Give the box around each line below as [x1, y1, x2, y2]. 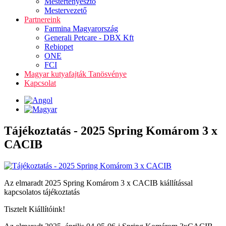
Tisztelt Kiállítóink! [4, 204, 65, 213]
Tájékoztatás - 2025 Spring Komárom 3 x [4, 124, 217, 137]
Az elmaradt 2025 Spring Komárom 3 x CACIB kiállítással [4, 178, 193, 187]
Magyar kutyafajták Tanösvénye [24, 70, 127, 78]
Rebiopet [44, 42, 73, 51]
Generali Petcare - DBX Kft [44, 33, 134, 42]
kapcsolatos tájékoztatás [4, 187, 80, 196]
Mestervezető [44, 6, 87, 15]
